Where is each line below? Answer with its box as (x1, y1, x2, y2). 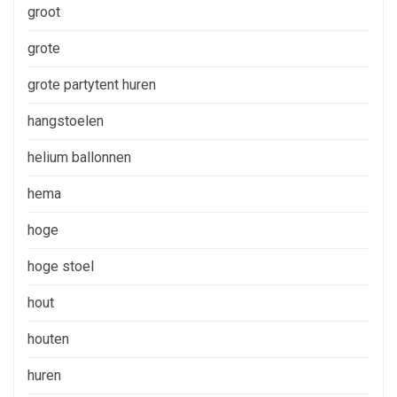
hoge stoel (27, 257, 94, 275)
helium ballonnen (27, 148, 131, 166)
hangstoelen (27, 112, 104, 129)
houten (27, 330, 69, 347)
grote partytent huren (27, 75, 156, 93)
